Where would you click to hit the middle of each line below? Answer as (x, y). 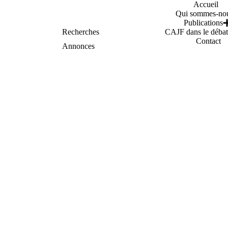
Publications (203, 23)
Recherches (81, 32)
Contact (208, 41)
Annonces (78, 46)
